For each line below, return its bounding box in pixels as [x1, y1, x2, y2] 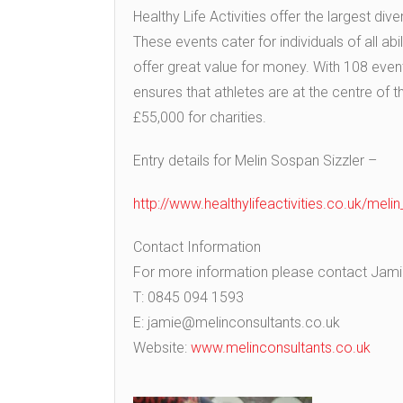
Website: [133, 339, 191, 357]
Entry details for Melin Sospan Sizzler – [133, 152, 377, 170]
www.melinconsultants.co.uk [191, 339, 371, 357]
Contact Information [133, 238, 261, 256]
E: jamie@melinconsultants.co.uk [133, 314, 340, 332]
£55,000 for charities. [133, 109, 266, 127]
